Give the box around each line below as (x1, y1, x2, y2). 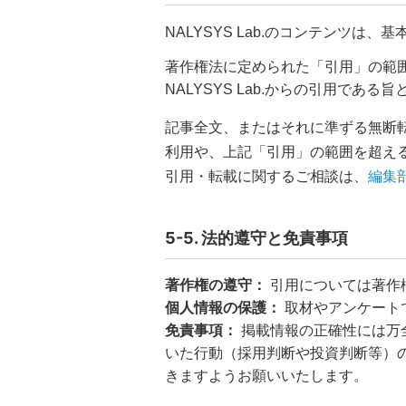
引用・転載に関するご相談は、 (165, 169, 368, 185)
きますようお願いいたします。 (165, 368, 368, 384)
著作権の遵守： (165, 277, 266, 294)
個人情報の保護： (165, 300, 281, 316)
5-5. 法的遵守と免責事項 (165, 228, 348, 248)
